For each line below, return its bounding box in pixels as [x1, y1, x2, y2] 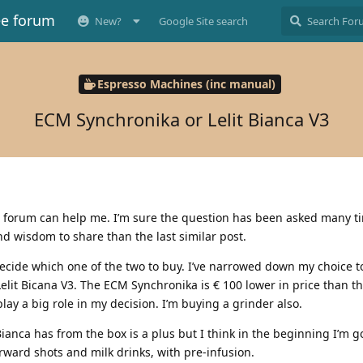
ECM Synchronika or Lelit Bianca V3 [33, 106, 330, 131]
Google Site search [159, 14, 248, 28]
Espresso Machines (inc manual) [96, 76, 275, 92]
